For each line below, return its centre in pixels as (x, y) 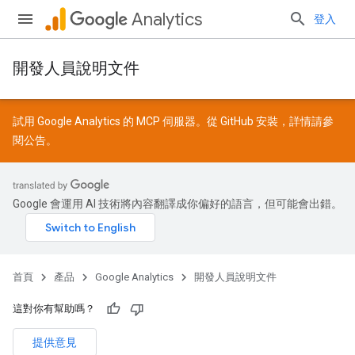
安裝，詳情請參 (294, 121)
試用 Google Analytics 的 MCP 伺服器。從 (116, 121)
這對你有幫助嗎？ (54, 309)
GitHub (237, 121)
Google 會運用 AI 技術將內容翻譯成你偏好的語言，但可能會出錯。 (177, 204)
